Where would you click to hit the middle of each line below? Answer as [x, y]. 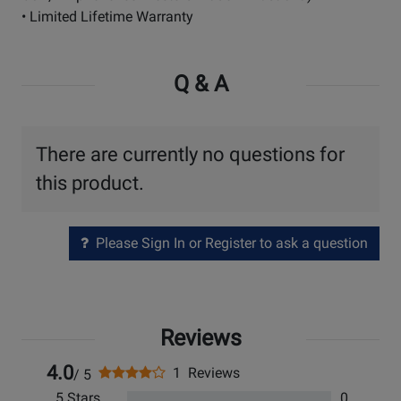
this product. [90, 183]
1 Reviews [203, 373]
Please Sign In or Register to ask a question [228, 243]
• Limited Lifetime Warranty [107, 17]
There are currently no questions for [190, 155]
